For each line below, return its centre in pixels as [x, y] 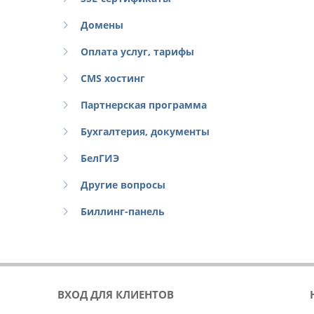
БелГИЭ [100, 158]
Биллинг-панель [123, 211]
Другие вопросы [123, 185]
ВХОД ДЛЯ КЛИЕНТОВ [116, 294]
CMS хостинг [113, 78]
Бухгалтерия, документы [145, 131]
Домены [102, 25]
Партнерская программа [144, 105]
